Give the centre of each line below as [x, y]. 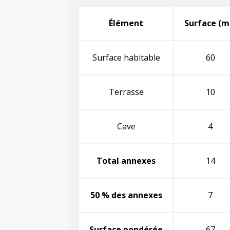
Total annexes [126, 160]
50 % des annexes [126, 195]
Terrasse [126, 92]
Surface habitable [126, 57]
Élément [126, 23]
